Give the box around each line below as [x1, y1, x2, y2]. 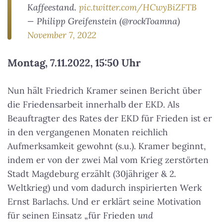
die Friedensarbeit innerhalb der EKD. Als [7, 99, 179, 111]
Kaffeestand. [27, 1, 79, 13]
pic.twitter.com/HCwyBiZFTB [79, 1, 197, 13]
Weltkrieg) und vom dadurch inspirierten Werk [7, 182, 202, 194]
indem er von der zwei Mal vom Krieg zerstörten [7, 154, 209, 166]
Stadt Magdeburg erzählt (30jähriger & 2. [7, 168, 176, 180]
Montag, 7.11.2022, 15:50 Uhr [7, 56, 141, 70]
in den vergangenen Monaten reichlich [7, 126, 168, 138]
